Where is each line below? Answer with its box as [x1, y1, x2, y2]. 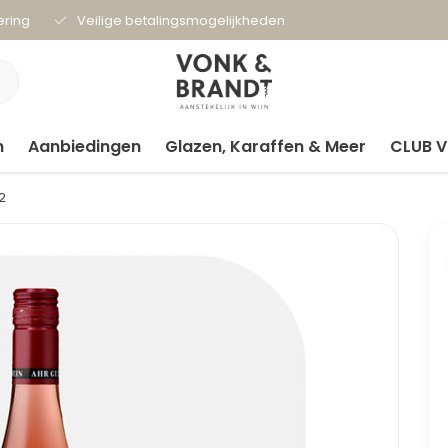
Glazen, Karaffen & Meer [165, 135, 366, 158]
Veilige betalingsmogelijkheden [77, 11, 285, 30]
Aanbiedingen [28, 135, 141, 158]
